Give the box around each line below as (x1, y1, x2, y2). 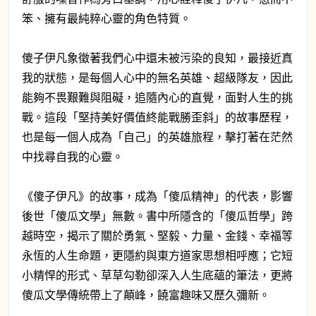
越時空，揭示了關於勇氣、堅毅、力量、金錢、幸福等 (22, 228, 293, 243)
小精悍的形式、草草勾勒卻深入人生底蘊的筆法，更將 (22, 267, 293, 282)
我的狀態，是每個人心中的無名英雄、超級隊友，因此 (22, 70, 293, 85)
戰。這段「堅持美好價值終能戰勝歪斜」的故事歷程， (22, 109, 293, 124)
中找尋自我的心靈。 (22, 149, 123, 164)
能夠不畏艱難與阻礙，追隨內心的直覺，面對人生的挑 (22, 90, 293, 104)
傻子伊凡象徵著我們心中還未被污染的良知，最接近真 (22, 50, 293, 65)
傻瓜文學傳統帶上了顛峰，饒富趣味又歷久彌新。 (22, 287, 270, 302)
